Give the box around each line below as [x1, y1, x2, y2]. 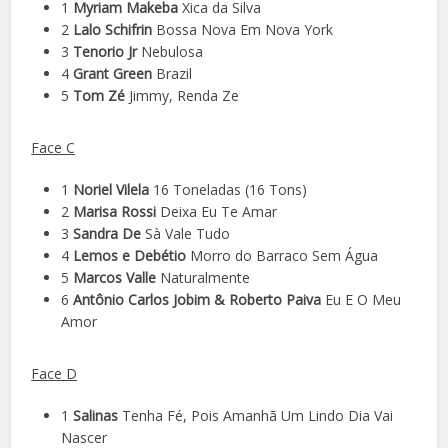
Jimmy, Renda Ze [129, 85, 240, 105]
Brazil [152, 63, 193, 83]
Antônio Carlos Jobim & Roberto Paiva [73, 289, 322, 309]
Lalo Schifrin [73, 19, 153, 39]
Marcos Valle [73, 267, 157, 287]
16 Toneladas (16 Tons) [153, 179, 308, 199]
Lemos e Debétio [73, 245, 191, 265]
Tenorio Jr [73, 41, 138, 61]
